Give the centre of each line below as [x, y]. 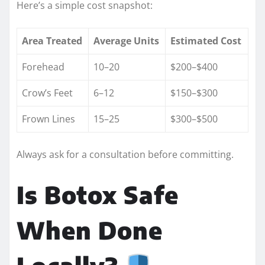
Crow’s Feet [47, 93]
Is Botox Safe [98, 194]
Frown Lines [49, 119]
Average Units [126, 41]
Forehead [43, 67]
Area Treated [52, 41]
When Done [90, 230]
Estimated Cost [206, 41]
